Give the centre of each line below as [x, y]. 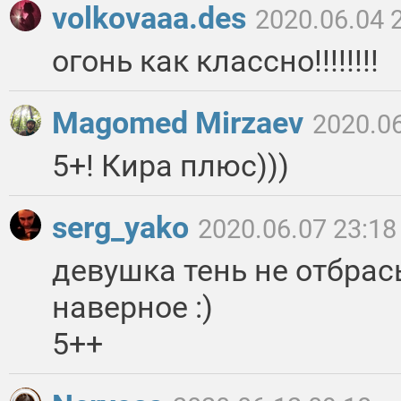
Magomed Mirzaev [181, 123]
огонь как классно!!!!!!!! [215, 61]
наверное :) [132, 307]
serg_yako [124, 228]
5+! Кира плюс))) [171, 166]
